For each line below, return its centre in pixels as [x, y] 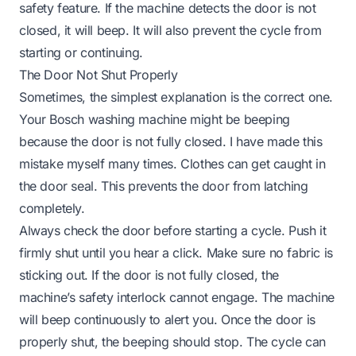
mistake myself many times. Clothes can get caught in [172, 163]
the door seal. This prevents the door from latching [164, 186]
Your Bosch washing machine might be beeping [155, 119]
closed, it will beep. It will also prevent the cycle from [170, 30]
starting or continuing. [81, 52]
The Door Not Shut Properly [99, 74]
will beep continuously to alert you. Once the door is [167, 319]
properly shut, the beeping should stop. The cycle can [172, 341]
